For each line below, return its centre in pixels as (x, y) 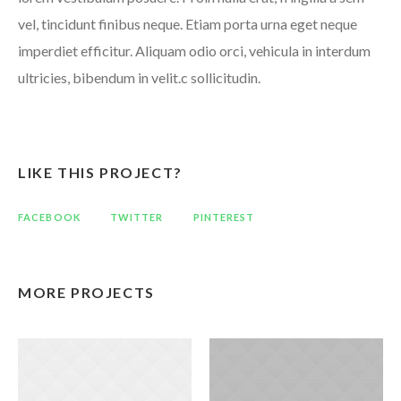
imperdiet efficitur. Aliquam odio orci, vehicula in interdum (194, 50)
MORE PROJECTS (86, 292)
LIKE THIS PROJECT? (100, 172)
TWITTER (137, 217)
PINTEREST (224, 217)
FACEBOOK (49, 217)
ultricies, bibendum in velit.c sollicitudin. (139, 77)
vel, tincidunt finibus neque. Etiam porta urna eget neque (187, 23)
